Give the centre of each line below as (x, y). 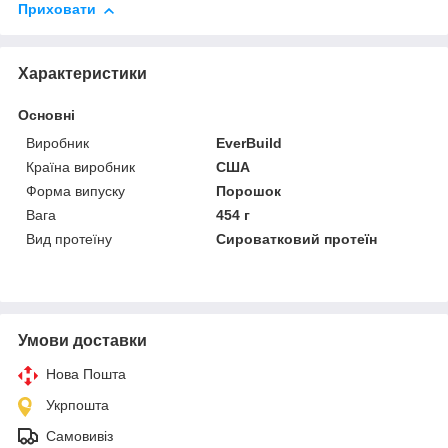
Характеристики (82, 74)
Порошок (249, 191)
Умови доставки (82, 341)
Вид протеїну (69, 239)
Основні (46, 115)
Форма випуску (75, 191)
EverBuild (249, 143)
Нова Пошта (86, 374)
